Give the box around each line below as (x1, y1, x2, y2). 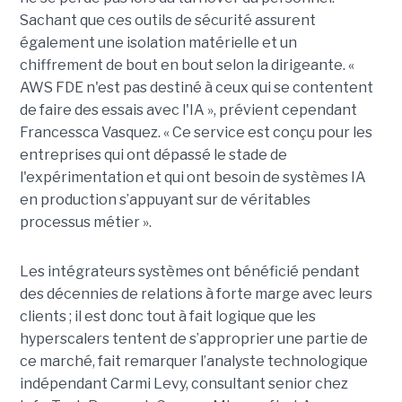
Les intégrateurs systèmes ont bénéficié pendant (19, 262, 360, 280)
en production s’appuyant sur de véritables (19, 190, 310, 208)
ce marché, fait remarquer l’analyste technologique (19, 352, 368, 370)
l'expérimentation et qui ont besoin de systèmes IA (19, 168, 366, 186)
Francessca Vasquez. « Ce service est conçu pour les (19, 123, 372, 141)
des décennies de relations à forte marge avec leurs (19, 284, 372, 302)
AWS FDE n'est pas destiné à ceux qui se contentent (19, 78, 373, 96)
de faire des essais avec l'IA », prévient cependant (19, 100, 357, 118)
